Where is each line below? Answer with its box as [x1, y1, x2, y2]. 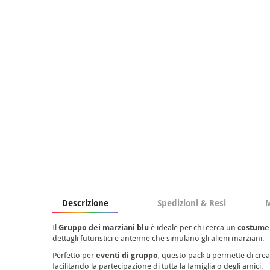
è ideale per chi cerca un [149, 222, 237, 232]
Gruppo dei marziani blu [58, 222, 149, 232]
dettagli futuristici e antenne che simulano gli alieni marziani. [52, 233, 264, 243]
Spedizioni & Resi [157, 198, 226, 208]
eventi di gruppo [96, 250, 158, 260]
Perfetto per [52, 250, 96, 260]
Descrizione [62, 198, 108, 208]
